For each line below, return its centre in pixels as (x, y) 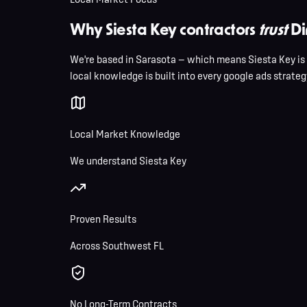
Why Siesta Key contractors (164, 29)
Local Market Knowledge (125, 134)
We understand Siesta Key (128, 160)
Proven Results (103, 219)
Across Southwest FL (117, 245)
